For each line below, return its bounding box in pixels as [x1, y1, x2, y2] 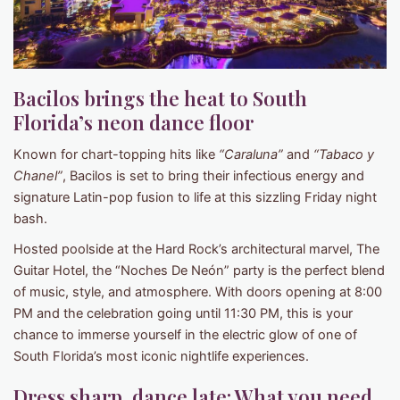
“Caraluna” [219, 146, 283, 163]
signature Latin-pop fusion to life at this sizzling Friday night [13, 189, 377, 206]
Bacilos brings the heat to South [13, 85, 307, 112]
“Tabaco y [313, 146, 374, 163]
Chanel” [13, 168, 62, 185]
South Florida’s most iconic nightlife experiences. [13, 348, 309, 365]
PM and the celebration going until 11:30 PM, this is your [13, 305, 353, 322]
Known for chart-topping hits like [13, 146, 219, 163]
